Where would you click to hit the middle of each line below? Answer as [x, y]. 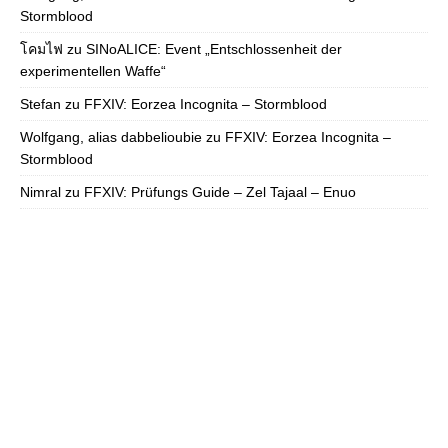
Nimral [40, 192]
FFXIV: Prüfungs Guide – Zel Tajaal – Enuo [220, 192]
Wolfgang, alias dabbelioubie [111, 137]
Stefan [40, 104]
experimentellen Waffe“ [93, 71]
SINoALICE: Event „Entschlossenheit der [214, 49]
